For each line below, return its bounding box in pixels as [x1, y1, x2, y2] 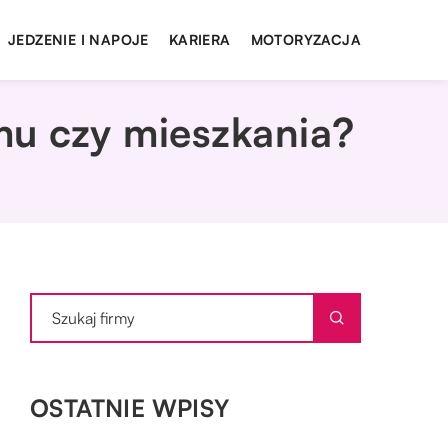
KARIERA [168, 31, 231, 48]
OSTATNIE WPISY [30, 393, 230, 423]
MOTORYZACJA [250, 31, 361, 48]
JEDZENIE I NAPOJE [7, 31, 149, 48]
